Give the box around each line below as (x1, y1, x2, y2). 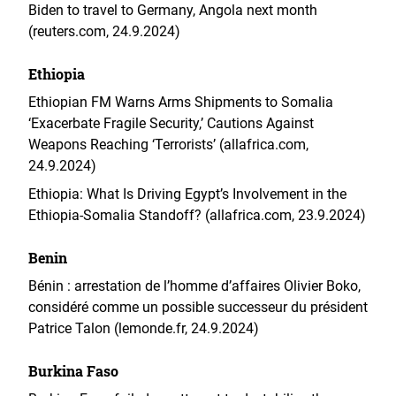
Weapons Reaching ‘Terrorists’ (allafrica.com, (28, 136, 308, 153)
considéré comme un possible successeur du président (28, 299, 368, 316)
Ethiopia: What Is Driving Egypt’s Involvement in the (28, 186, 346, 202)
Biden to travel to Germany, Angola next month (28, 2, 317, 19)
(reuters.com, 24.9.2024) (28, 23, 180, 40)
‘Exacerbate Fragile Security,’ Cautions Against (28, 115, 314, 132)
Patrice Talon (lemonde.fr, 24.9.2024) (28, 320, 259, 337)
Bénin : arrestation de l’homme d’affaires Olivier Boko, (28, 278, 361, 294)
